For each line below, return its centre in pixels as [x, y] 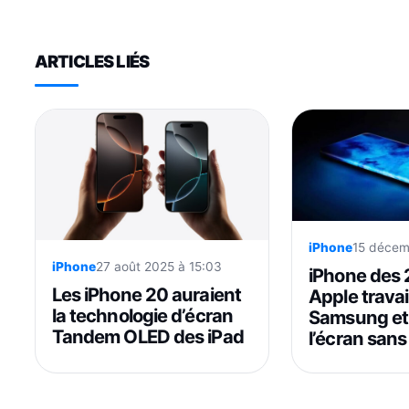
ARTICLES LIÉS [92, 61]
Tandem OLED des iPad [147, 337]
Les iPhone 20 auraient [146, 295]
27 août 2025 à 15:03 [158, 267]
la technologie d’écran [142, 316]
